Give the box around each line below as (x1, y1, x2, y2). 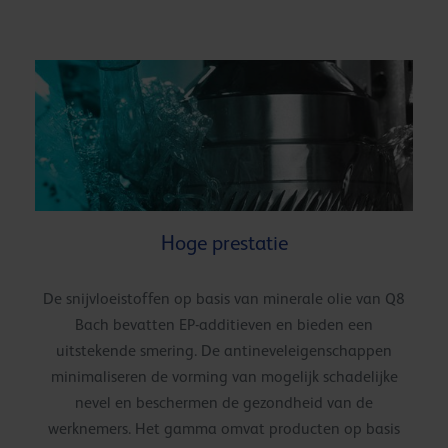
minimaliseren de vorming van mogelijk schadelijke (50, 367, 398, 386)
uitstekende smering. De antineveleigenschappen (56, 341, 392, 360)
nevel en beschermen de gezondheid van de (75, 393, 373, 412)
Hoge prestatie (160, 230, 288, 255)
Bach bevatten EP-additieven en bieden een (75, 315, 373, 334)
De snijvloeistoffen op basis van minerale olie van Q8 (43, 289, 405, 308)
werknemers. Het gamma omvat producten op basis (48, 419, 400, 438)
